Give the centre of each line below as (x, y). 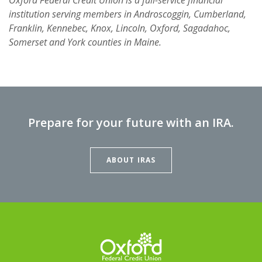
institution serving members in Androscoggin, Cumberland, (127, 14)
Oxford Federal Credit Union (160, 238)
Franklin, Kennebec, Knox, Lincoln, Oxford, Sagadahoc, (120, 28)
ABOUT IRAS (131, 160)
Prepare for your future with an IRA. (131, 122)
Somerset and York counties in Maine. (85, 42)
